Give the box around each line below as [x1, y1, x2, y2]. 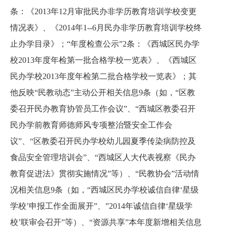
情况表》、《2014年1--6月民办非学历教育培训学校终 [10, 23, 202, 32]
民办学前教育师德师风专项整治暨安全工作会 [10, 121, 172, 129]
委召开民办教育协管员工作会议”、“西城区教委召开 [10, 104, 196, 113]
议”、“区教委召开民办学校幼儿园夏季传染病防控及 [10, 137, 196, 145]
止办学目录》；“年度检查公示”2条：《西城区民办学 [10, 40, 200, 48]
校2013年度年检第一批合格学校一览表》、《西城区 [10, 56, 197, 64]
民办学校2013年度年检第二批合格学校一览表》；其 [10, 72, 197, 81]
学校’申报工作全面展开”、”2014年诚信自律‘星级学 [10, 202, 193, 210]
